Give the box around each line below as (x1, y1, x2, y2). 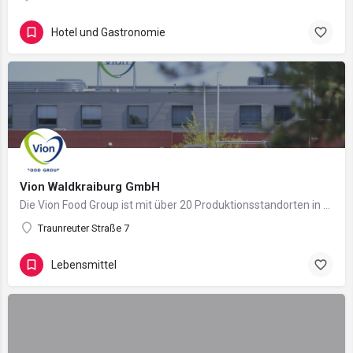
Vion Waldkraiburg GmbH (20, 180, 160, 194)
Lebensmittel (51, 258, 117, 271)
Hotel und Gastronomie (51, 25, 165, 39)
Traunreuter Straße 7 (38, 222, 129, 234)
